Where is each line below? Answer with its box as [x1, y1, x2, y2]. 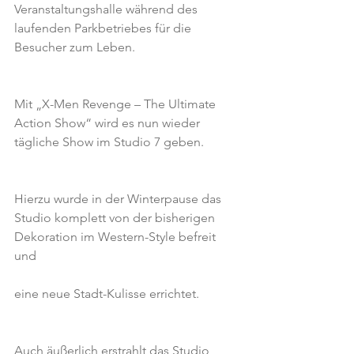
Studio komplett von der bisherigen [14, 210, 218, 225]
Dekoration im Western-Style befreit [14, 229, 219, 244]
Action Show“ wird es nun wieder [14, 115, 203, 130]
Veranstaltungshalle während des [14, 2, 201, 17]
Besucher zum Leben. [14, 40, 135, 55]
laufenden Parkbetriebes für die [14, 21, 194, 36]
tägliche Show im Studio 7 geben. [14, 134, 204, 149]
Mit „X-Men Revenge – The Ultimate [14, 96, 219, 111]
